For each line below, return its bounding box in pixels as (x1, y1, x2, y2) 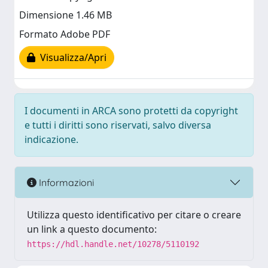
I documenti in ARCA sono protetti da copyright (25, 104, 238, 117)
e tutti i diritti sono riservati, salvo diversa (25, 118, 211, 132)
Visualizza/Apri (35, 51, 106, 65)
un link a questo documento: (27, 223, 157, 236)
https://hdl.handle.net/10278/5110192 (27, 239, 199, 249)
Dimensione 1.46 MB (19, 8, 112, 22)
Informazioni (36, 176, 94, 188)
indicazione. (25, 133, 78, 146)
